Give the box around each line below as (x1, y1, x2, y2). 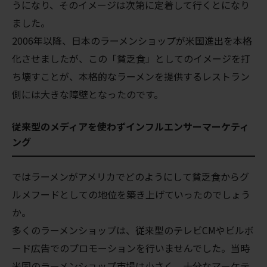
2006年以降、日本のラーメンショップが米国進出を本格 (12, 33, 252, 48)
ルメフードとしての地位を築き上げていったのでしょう (12, 187, 250, 201)
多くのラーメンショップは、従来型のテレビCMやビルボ (12, 222, 254, 237)
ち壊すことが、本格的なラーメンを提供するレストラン (12, 69, 250, 83)
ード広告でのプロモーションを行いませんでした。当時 (12, 240, 250, 255)
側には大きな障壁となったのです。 (12, 86, 163, 101)
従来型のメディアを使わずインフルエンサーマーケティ (12, 119, 249, 133)
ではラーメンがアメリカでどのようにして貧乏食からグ (12, 169, 249, 184)
